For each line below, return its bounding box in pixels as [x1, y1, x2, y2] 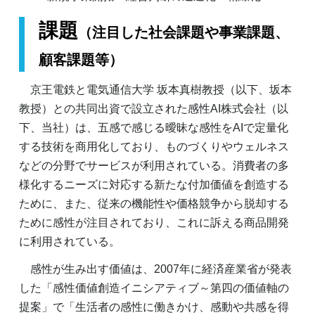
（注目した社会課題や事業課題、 [78, 24, 289, 40]
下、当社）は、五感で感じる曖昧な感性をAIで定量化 [19, 121, 288, 134]
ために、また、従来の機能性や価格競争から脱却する [19, 197, 289, 210]
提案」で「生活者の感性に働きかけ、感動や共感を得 [19, 300, 289, 313]
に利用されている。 [19, 235, 120, 247]
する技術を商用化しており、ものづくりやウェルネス [19, 140, 289, 153]
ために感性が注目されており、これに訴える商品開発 [19, 216, 289, 229]
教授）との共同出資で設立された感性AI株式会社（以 [19, 102, 288, 115]
